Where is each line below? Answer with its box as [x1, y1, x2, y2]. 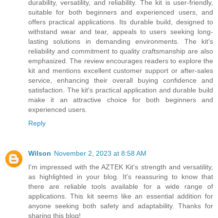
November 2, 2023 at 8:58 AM [54, 149, 146, 158]
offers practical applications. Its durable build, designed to [28, 18, 213, 26]
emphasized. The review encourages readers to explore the [28, 57, 213, 65]
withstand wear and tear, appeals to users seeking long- [28, 28, 213, 36]
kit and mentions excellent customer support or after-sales [28, 67, 213, 75]
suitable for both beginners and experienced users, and [28, 8, 213, 17]
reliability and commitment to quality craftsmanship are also [28, 47, 213, 55]
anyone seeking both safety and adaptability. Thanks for [28, 202, 213, 210]
